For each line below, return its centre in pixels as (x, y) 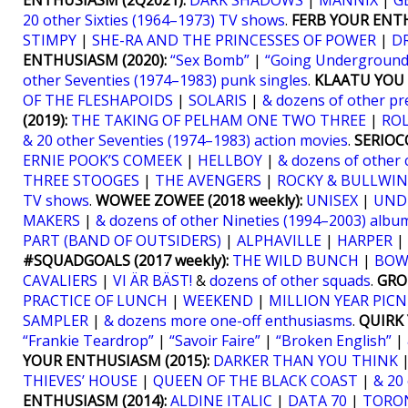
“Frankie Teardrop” (88, 341)
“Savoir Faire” (215, 341)
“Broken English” (334, 341)
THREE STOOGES (81, 180)
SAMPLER (56, 321)
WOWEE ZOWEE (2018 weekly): (199, 200)
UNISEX (332, 200)
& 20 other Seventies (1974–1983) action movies (185, 140)
